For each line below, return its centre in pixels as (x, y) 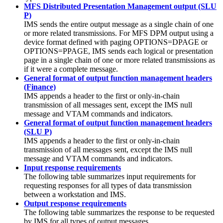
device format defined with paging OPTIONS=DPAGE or (116, 42)
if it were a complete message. (71, 69)
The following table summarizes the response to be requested (119, 212)
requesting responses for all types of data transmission (108, 185)
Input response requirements (72, 167)
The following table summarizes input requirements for (110, 176)
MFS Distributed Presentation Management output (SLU (120, 6)
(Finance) (40, 87)
